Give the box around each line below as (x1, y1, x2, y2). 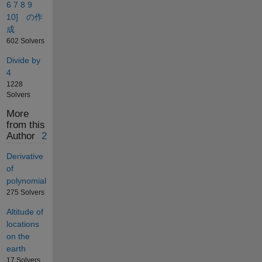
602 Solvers (6, 37, 44, 46)
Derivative (6, 151, 43, 161)
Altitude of (6, 206, 43, 216)
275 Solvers (6, 188, 44, 196)
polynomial (6, 175, 46, 185)
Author (6, 130, 35, 142)
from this (6, 119, 45, 131)
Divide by (6, 56, 40, 65)
